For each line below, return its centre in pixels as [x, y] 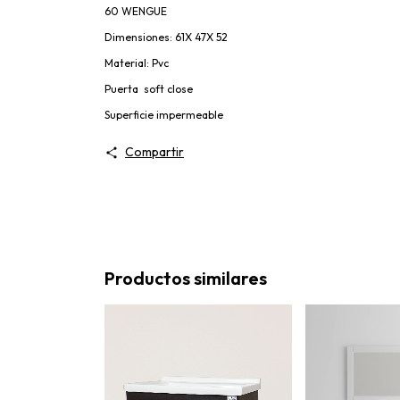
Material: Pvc [138, 63]
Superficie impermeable [164, 115]
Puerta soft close [149, 89]
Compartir [154, 152]
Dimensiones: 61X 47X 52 [166, 37]
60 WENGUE [136, 12]
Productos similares [186, 279]
